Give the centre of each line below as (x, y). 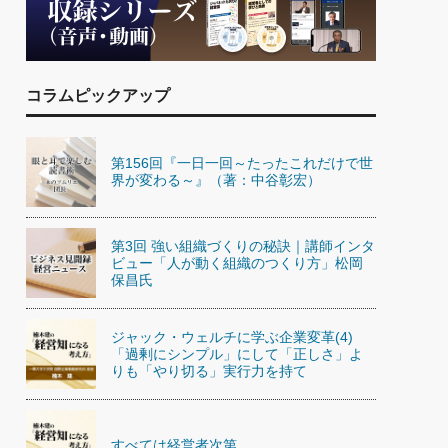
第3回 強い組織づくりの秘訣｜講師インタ (243, 245)
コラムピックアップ (98, 95)
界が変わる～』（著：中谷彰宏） (216, 180)
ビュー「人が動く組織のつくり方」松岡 (237, 262)
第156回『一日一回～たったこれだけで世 (242, 163)
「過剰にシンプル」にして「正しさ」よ (237, 353)
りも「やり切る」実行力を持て (209, 370)
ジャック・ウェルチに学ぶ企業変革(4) (232, 336)
